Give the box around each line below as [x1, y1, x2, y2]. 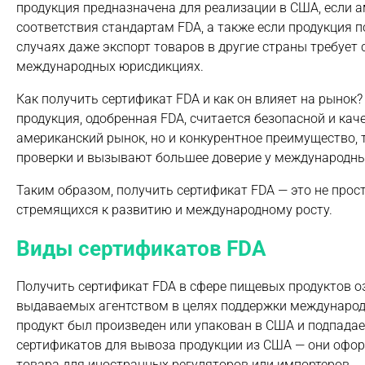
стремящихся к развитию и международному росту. [16, 202, 332, 218]
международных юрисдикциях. [16, 59, 204, 74]
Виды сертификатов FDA [16, 236, 266, 261]
